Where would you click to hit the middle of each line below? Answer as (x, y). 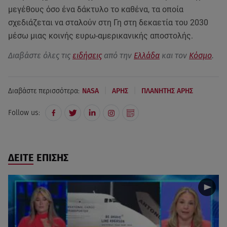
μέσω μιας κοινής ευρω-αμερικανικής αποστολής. (101, 36)
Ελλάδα (147, 56)
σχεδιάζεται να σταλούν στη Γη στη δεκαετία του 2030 (108, 23)
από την (118, 56)
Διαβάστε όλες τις (40, 56)
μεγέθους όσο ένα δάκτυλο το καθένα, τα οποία (96, 10)
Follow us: (24, 113)
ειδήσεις (87, 56)
